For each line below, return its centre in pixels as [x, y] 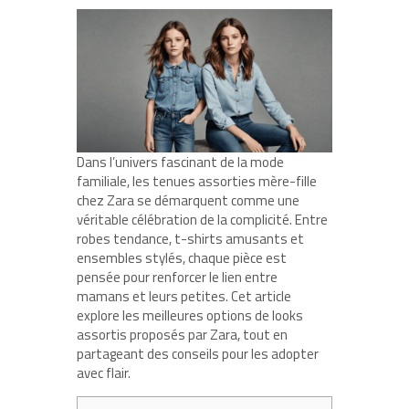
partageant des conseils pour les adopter [198, 354]
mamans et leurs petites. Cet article [184, 297]
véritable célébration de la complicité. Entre [202, 220]
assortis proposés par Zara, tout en [182, 335]
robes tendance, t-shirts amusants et [190, 239]
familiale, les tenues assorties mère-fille [197, 182]
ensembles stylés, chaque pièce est [182, 258]
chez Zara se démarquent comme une [188, 201]
